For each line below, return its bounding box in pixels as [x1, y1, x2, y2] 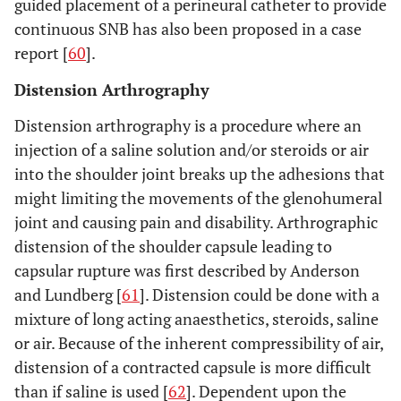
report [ [14, 42, 68, 64]
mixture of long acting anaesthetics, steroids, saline [14, 308, 379, 329]
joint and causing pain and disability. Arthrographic [14, 211, 378, 233]
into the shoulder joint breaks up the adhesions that [14, 163, 385, 184]
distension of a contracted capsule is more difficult [14, 356, 371, 378]
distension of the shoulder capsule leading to [14, 235, 332, 257]
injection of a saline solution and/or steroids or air [14, 139, 369, 160]
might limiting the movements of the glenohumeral [14, 187, 382, 209]
